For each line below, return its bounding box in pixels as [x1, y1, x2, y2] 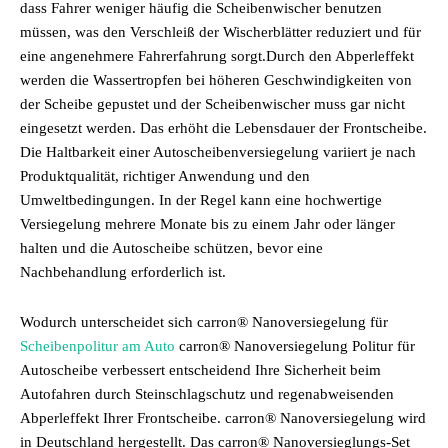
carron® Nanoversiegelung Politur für [175, 338, 415, 354]
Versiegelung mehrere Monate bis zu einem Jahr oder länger [20, 216, 395, 232]
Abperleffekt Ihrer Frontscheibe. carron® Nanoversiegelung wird [20, 410, 426, 426]
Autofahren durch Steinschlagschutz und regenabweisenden [20, 386, 394, 402]
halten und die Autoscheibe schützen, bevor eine [20, 240, 323, 256]
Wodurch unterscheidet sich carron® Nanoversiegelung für [20, 314, 388, 330]
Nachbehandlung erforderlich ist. [20, 264, 226, 280]
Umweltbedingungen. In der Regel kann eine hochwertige [20, 192, 382, 208]
